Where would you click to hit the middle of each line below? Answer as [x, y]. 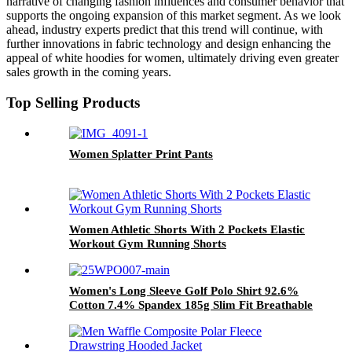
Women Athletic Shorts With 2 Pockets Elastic [187, 229]
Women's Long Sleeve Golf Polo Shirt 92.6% [184, 290]
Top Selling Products [73, 103]
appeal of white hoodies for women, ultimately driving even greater [172, 58]
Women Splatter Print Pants [141, 154]
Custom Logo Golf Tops [131, 319]
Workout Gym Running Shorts [148, 243]
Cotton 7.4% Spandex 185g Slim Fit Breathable [191, 304]
